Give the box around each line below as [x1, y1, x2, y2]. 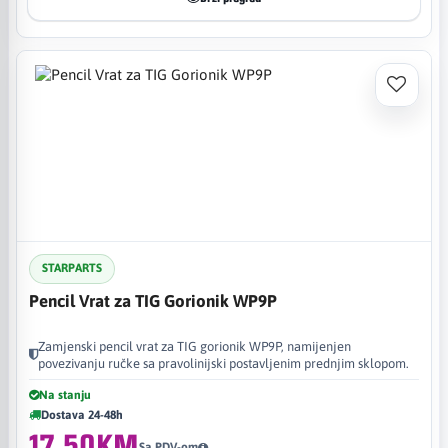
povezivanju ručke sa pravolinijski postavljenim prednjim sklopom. [38, 355, 409, 371]
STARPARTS [42, 261, 102, 275]
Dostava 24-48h [41, 407, 123, 422]
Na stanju [39, 387, 91, 402]
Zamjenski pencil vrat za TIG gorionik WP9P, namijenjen [38, 338, 351, 354]
